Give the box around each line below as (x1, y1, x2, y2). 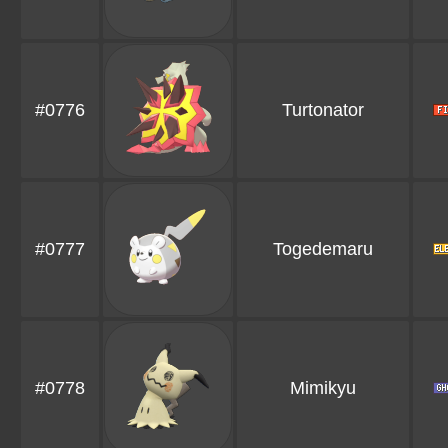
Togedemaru (273, 239, 373, 260)
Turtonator (282, 100, 364, 121)
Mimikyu (290, 378, 356, 399)
